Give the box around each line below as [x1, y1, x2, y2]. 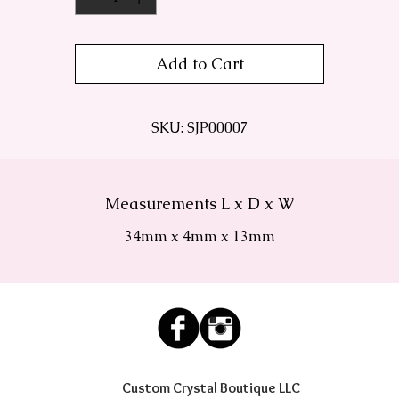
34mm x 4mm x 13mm [124, 227, 275, 247]
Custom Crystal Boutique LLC [122, 379, 300, 397]
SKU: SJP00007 [151, 118, 248, 138]
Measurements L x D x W [105, 193, 294, 215]
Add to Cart [155, 53, 244, 75]
